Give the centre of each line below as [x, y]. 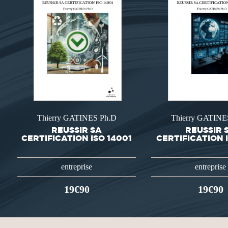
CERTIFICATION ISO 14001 [77, 138]
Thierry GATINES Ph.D [77, 118]
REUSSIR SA [77, 130]
